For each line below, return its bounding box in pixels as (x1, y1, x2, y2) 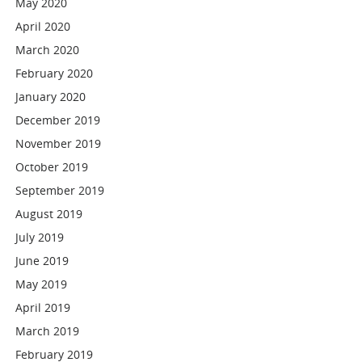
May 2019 (15, 276, 68, 292)
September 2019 (15, 183, 105, 198)
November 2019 (15, 136, 102, 151)
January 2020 (15, 89, 86, 104)
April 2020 (15, 19, 71, 34)
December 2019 (15, 112, 101, 128)
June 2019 (15, 253, 69, 268)
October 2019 (15, 159, 89, 175)
